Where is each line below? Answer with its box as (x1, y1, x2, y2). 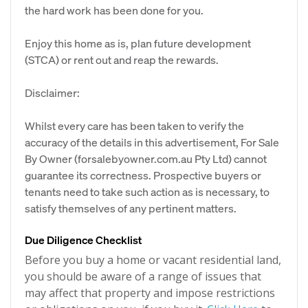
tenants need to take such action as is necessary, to (25, 184, 269, 199)
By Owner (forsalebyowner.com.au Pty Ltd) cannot (25, 151, 267, 166)
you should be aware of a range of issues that (25, 269, 261, 284)
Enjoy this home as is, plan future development (25, 36, 251, 50)
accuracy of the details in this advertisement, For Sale (25, 135, 279, 149)
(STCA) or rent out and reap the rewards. (25, 52, 219, 67)
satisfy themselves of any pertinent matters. (25, 201, 236, 215)
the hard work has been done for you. (25, 3, 203, 17)
